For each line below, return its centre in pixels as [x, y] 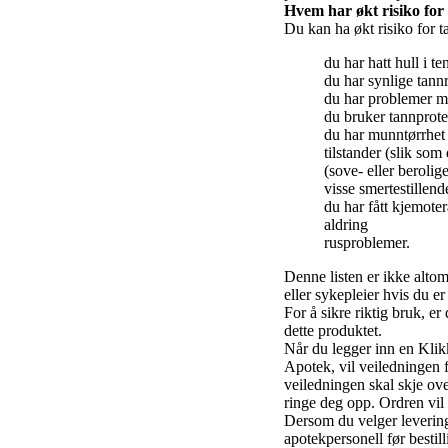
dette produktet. [333, 330]
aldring [346, 224]
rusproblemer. [367, 242]
